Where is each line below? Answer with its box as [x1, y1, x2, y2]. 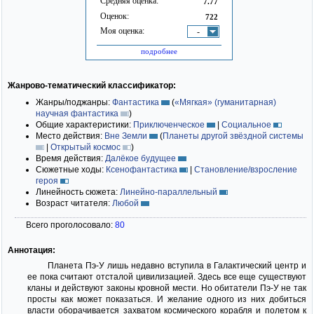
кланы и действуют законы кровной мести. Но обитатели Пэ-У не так [27, 282, 306, 293]
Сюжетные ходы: [36, 164, 106, 175]
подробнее [141, 46, 177, 55]
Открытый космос [50, 142, 121, 152]
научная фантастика [36, 108, 118, 118]
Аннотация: [8, 245, 55, 255]
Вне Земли [104, 130, 147, 141]
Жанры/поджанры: [36, 97, 112, 107]
